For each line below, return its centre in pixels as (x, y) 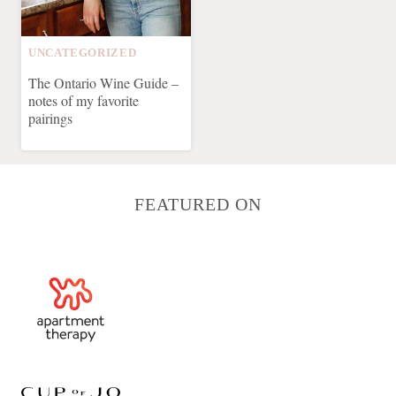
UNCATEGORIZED (83, 53)
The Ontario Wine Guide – (103, 82)
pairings (50, 118)
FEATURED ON (198, 204)
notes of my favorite (84, 100)
